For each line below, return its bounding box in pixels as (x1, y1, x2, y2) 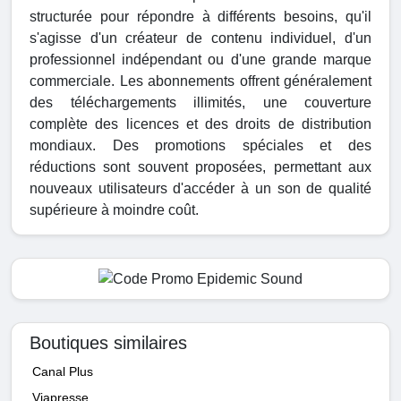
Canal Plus (32, 363, 93, 379)
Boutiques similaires (30, 332, 187, 353)
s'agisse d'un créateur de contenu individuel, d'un (30, 30, 371, 46)
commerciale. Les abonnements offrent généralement (30, 73, 371, 89)
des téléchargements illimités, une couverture (30, 94, 371, 110)
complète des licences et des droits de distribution (30, 115, 371, 132)
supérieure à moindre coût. (30, 201, 199, 218)
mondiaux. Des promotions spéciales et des (30, 137, 371, 153)
